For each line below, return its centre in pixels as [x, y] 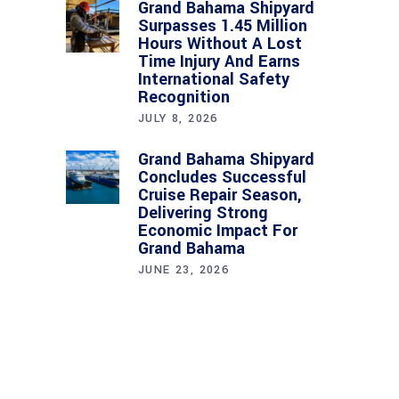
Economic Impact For [218, 231]
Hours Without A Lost [220, 44]
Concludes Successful [222, 178]
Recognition [184, 98]
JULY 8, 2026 [178, 119]
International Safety [214, 80]
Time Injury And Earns [219, 62]
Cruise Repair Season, [220, 195]
